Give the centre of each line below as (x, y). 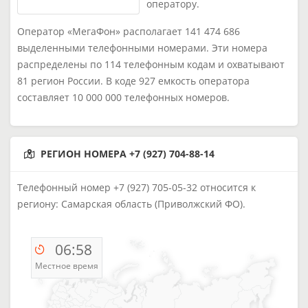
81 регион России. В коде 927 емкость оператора (133, 81)
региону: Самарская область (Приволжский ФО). (131, 204)
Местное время (67, 266)
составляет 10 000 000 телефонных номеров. (123, 97)
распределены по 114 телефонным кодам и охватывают (151, 64)
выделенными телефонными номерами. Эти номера (142, 48)
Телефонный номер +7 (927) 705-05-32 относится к (136, 187)
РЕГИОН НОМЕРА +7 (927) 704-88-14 (128, 154)
